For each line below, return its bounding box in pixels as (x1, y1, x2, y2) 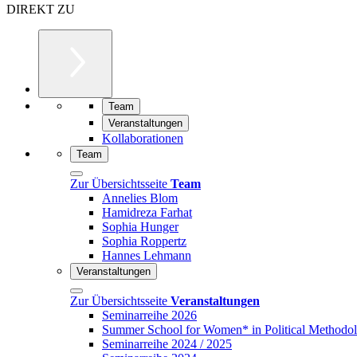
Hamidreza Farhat (102, 205, 192, 219)
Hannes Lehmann (102, 248, 191, 262)
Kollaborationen (102, 131, 183, 145)
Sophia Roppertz (102, 233, 186, 248)
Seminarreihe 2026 (102, 308, 197, 322)
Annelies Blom (102, 190, 178, 205)
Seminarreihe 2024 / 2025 (102, 336, 232, 351)
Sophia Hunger (102, 219, 178, 233)
